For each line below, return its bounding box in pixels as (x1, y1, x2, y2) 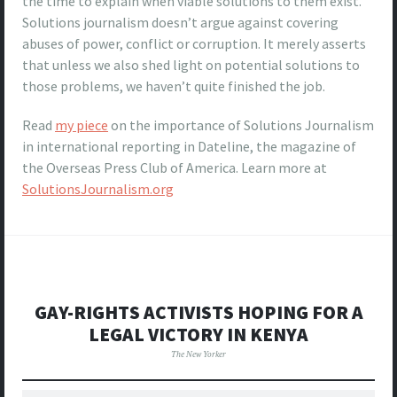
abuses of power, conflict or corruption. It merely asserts (22, 34, 366, 52)
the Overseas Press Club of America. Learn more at (22, 158, 327, 176)
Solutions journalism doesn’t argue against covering (22, 12, 339, 31)
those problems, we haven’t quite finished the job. (22, 76, 325, 95)
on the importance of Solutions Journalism (108, 115, 374, 134)
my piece (55, 115, 108, 134)
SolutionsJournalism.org (22, 179, 174, 198)
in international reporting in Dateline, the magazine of (22, 136, 356, 155)
